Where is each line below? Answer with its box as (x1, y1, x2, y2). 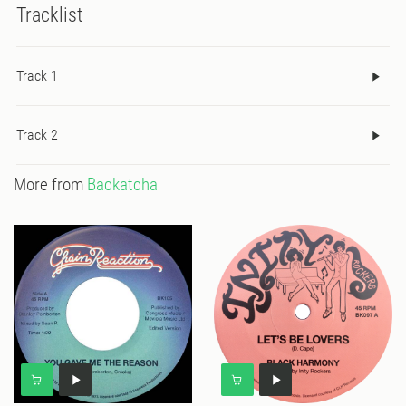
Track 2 (16, 126, 58, 144)
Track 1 (16, 67, 58, 85)
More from (14, 174, 87, 196)
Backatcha (87, 174, 158, 196)
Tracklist (16, 3, 82, 26)
